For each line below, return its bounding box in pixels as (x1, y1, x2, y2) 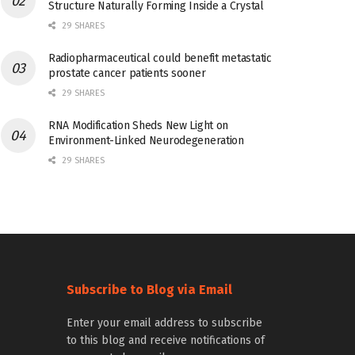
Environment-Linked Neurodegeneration (48, 134, 244, 147)
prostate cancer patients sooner (48, 67, 206, 80)
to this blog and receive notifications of (66, 334, 265, 347)
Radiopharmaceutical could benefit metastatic (48, 52, 272, 65)
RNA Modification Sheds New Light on (48, 119, 229, 132)
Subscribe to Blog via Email (66, 282, 232, 297)
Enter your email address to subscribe (66, 316, 262, 330)
